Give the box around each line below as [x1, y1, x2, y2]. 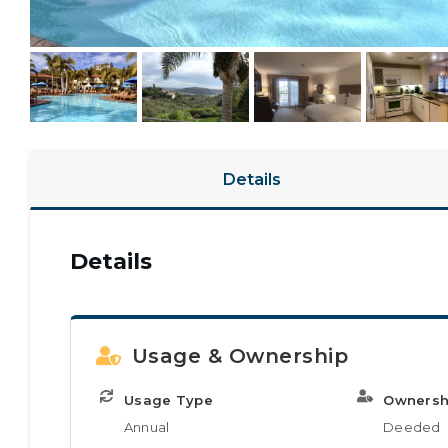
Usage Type [124, 392, 213, 408]
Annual [124, 419, 170, 435]
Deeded [383, 419, 441, 435]
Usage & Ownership [131, 344, 348, 368]
